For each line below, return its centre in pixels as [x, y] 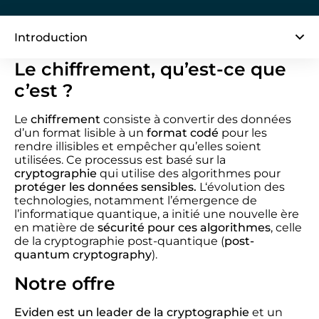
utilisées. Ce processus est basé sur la [120, 160]
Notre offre [65, 283]
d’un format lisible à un [79, 133]
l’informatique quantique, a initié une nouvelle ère [157, 214]
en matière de [56, 228]
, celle [286, 228]
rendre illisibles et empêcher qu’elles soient [138, 146]
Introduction [51, 37]
